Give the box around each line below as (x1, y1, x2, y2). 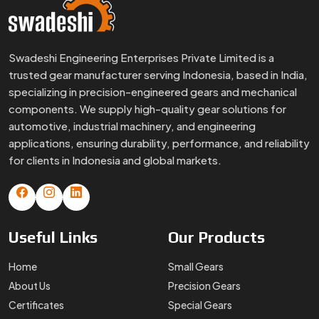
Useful (9, 228, 59, 247)
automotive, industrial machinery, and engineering (9, 119, 256, 133)
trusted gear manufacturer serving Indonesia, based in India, (9, 68, 308, 82)
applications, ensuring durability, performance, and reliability (9, 136, 310, 150)
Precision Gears (168, 279, 241, 293)
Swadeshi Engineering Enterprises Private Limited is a (9, 51, 274, 65)
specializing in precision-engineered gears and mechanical (9, 85, 297, 99)
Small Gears (168, 260, 224, 273)
